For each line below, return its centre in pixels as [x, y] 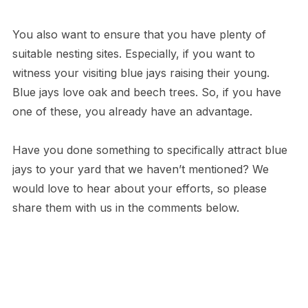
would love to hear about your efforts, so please [139, 188]
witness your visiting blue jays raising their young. [141, 73]
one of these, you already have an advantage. [132, 111]
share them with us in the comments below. [125, 207]
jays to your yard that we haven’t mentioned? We [140, 169]
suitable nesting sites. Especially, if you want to [133, 53]
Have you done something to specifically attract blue [150, 150]
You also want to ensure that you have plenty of [139, 34]
